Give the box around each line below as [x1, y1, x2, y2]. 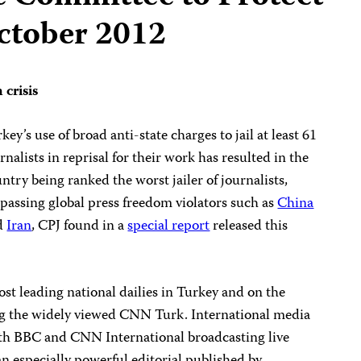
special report [127, 214, 210, 239]
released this [210, 214, 288, 239]
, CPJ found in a [31, 214, 128, 239]
